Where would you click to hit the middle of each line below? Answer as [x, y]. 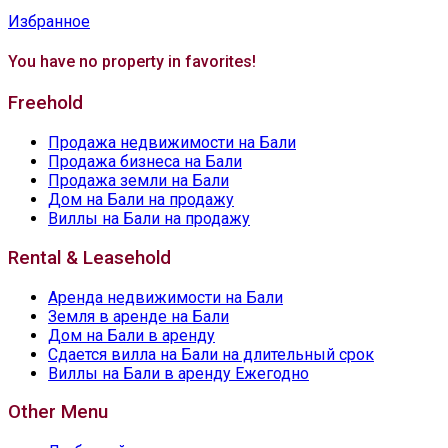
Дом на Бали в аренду [131, 335]
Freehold [45, 103]
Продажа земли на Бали [138, 181]
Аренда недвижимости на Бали [165, 297]
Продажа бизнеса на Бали [145, 162]
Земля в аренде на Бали [138, 316]
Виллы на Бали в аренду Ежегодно [178, 373]
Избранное [49, 21]
